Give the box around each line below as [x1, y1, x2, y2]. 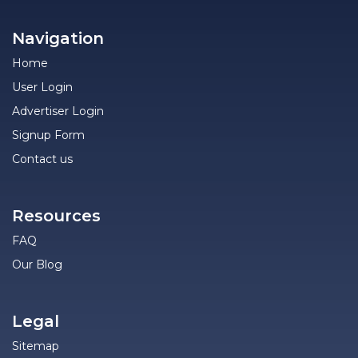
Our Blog [12, 257, 62, 272]
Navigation [12, 29, 104, 48]
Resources [12, 206, 101, 225]
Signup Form [12, 128, 85, 142]
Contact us [12, 152, 73, 166]
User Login [12, 80, 73, 94]
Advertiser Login [12, 104, 104, 118]
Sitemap [12, 339, 59, 353]
